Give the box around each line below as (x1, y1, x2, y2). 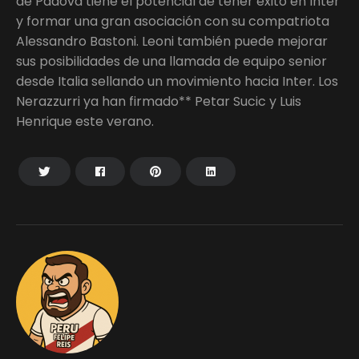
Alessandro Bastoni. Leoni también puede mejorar (16, 31, 328, 50)
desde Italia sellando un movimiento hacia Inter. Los (16, 71, 338, 91)
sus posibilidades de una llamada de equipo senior (16, 51, 327, 71)
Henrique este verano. (16, 111, 154, 131)
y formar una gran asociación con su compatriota (16, 11, 329, 30)
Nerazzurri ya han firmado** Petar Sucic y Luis (16, 91, 301, 111)
